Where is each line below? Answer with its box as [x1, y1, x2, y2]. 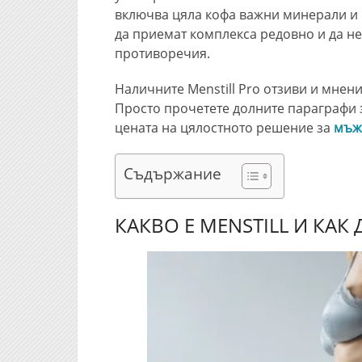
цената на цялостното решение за [115, 119, 334, 137]
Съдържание [124, 162, 221, 185]
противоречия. [115, 44, 210, 62]
